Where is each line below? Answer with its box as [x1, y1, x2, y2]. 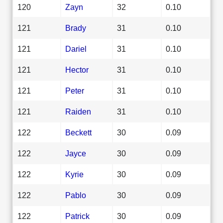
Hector [65, 65, 89, 74]
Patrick [65, 211, 90, 221]
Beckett [65, 127, 92, 137]
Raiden [65, 107, 91, 116]
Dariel [65, 44, 87, 53]
